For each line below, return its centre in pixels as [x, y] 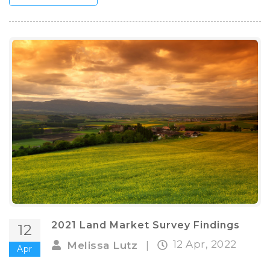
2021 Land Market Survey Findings [146, 225]
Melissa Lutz [102, 245]
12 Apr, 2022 [205, 244]
